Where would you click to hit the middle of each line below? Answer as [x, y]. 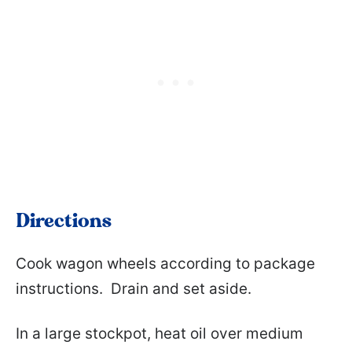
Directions [64, 222]
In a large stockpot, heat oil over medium [159, 334]
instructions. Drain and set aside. [134, 289]
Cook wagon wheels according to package [165, 264]
